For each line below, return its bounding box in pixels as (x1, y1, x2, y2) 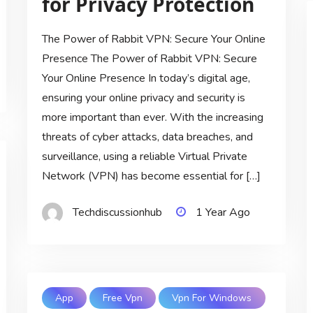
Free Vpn (103, 291, 143, 305)
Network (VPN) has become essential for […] (41, 168, 261, 184)
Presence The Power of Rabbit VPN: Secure (41, 51, 257, 67)
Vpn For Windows (172, 291, 252, 305)
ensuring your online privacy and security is (41, 90, 245, 106)
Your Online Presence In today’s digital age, (41, 71, 250, 87)
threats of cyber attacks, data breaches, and (41, 129, 253, 145)
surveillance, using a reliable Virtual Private (41, 149, 247, 165)
